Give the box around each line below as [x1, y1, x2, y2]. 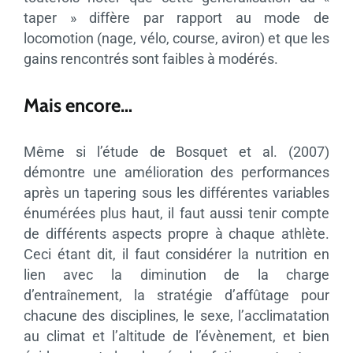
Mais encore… [23, 94, 132, 117]
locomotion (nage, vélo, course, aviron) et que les [23, 30, 330, 47]
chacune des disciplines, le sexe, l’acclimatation [23, 307, 330, 325]
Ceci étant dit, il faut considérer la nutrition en [23, 246, 330, 263]
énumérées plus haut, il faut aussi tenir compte [23, 205, 330, 222]
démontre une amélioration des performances [23, 164, 330, 181]
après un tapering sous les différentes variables [23, 184, 330, 202]
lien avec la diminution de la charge [23, 266, 330, 284]
